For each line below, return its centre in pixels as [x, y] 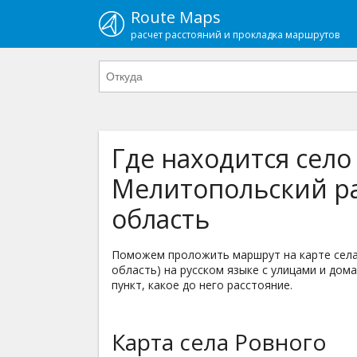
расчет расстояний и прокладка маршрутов [235, 35]
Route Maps [176, 17]
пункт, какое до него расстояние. [202, 285]
